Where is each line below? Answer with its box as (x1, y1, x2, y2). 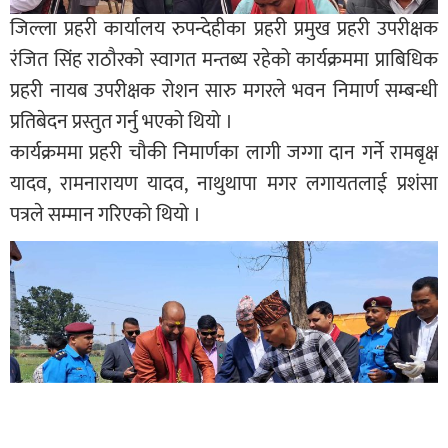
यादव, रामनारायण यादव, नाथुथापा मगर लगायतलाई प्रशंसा (10, 167, 438, 202)
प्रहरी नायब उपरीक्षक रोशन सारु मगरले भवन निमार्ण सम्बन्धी (10, 74, 438, 109)
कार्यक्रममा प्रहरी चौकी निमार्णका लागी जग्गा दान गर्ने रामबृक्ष (10, 136, 438, 171)
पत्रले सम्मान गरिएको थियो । (10, 198, 201, 233)
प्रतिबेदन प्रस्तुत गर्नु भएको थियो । (10, 105, 233, 140)
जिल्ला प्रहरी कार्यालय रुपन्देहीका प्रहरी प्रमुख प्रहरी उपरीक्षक (10, 12, 438, 47)
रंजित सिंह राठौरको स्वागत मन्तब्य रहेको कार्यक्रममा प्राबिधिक (10, 43, 438, 78)
